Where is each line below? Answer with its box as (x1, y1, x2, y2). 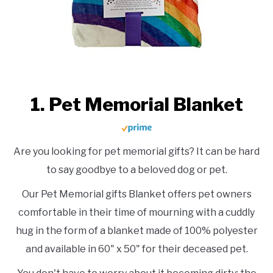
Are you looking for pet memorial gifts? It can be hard (13, 146, 260, 158)
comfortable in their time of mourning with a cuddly (18, 207, 255, 219)
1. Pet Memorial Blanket (30, 93, 243, 116)
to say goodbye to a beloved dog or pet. (46, 164, 227, 176)
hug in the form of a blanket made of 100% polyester (15, 225, 258, 237)
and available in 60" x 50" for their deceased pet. (25, 243, 248, 255)
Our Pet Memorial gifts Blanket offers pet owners (21, 188, 252, 200)
